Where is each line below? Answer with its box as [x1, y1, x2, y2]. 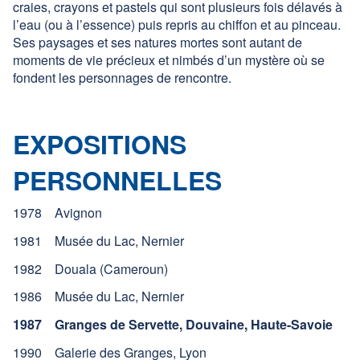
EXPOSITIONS [13, 125, 186, 162]
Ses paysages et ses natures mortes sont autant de [13, 33, 302, 52]
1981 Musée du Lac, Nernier [13, 231, 184, 250]
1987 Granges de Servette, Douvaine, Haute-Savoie [13, 315, 333, 334]
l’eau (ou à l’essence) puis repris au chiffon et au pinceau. [13, 15, 341, 35]
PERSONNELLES [13, 161, 222, 198]
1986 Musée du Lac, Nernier [13, 287, 184, 306]
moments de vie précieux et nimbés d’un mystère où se [13, 51, 325, 70]
